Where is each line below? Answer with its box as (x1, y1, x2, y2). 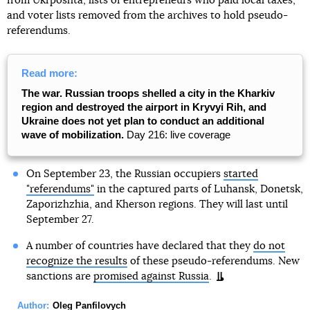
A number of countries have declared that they (26, 241, 253, 251)
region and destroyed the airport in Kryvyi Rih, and (21, 101, 266, 113)
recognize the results (26, 256, 127, 266)
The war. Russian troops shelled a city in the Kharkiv (21, 87, 275, 99)
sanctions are (26, 271, 93, 282)
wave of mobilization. (21, 129, 124, 140)
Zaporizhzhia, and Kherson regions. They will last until (26, 199, 288, 210)
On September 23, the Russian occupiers (26, 169, 224, 179)
